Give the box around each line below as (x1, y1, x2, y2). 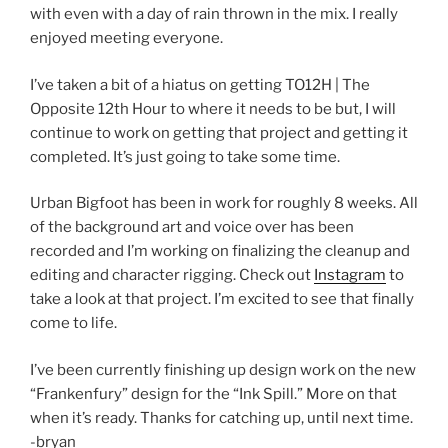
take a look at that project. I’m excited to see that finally (30, 290, 414, 308)
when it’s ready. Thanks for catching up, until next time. (30, 408, 413, 427)
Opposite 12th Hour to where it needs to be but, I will (30, 99, 396, 118)
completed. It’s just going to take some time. (30, 147, 340, 166)
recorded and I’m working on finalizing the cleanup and (30, 242, 410, 260)
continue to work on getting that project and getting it (30, 123, 408, 142)
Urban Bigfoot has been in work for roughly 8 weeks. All (30, 194, 418, 212)
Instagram (314, 266, 386, 284)
